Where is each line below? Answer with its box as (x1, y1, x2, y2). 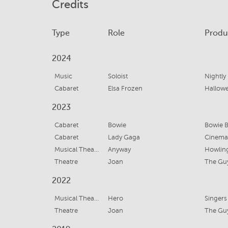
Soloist (107, 73, 128, 80)
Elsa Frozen (107, 85, 142, 93)
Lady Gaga (107, 134, 140, 141)
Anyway (107, 146, 131, 154)
